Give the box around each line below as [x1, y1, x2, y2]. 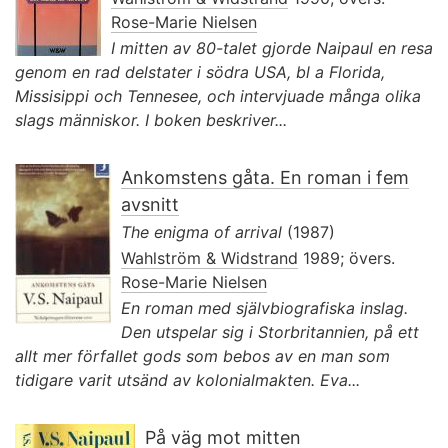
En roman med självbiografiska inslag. [121, 297, 408, 318]
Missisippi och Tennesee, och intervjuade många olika [15, 85, 421, 106]
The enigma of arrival [121, 221, 282, 242]
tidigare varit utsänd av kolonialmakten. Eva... [15, 369, 360, 390]
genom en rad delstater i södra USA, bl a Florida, [15, 61, 385, 82]
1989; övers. [298, 247, 395, 268]
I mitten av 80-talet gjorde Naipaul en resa [111, 37, 433, 58]
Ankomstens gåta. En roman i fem [121, 166, 409, 188]
